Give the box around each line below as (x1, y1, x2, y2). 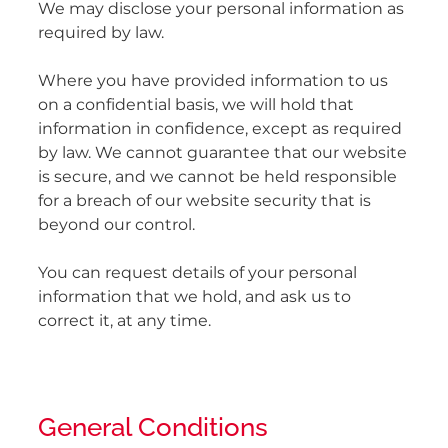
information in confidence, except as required (38, 116, 402, 143)
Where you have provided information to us (38, 68, 388, 95)
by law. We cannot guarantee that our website (38, 140, 407, 167)
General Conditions (38, 405, 268, 442)
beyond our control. (38, 212, 195, 239)
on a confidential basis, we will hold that (38, 92, 354, 119)
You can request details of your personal (38, 260, 357, 287)
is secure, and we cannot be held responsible (38, 164, 397, 191)
